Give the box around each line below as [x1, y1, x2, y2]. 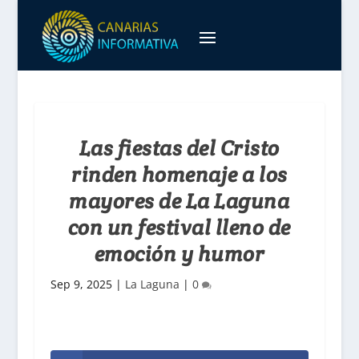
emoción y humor [94, 240, 265, 267]
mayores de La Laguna [69, 188, 290, 214]
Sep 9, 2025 [50, 276, 112, 292]
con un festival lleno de [67, 214, 291, 240]
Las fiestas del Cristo [79, 135, 280, 161]
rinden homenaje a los [71, 161, 288, 188]
